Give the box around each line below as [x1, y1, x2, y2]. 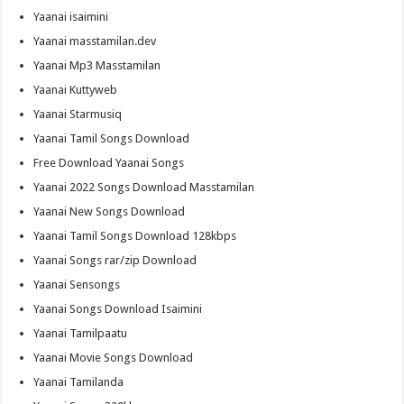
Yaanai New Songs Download [33, 205, 186, 219]
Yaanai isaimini [33, 10, 109, 24]
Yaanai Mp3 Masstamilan [33, 59, 161, 73]
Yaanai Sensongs [33, 278, 121, 292]
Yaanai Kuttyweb [33, 83, 118, 97]
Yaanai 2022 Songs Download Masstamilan [33, 180, 255, 195]
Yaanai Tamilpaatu [33, 326, 128, 341]
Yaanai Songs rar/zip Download [33, 253, 197, 268]
